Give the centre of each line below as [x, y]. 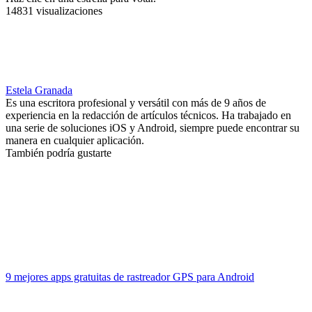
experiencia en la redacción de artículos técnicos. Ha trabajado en [148, 116]
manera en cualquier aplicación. [75, 141]
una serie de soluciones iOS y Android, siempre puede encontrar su [153, 128]
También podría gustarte [58, 153]
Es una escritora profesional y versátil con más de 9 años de [136, 103]
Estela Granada [39, 91]
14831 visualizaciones [54, 11]
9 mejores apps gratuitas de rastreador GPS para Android [130, 277]
